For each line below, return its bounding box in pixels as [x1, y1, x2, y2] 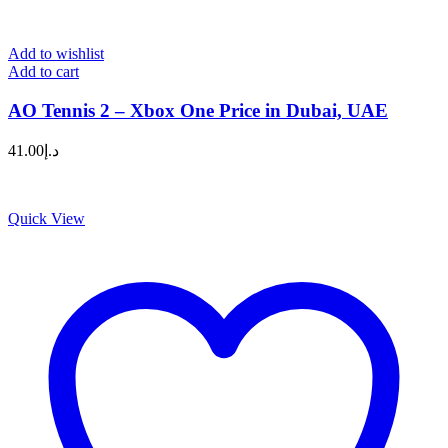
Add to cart [8, 63, 79, 81]
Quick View [8, 209, 85, 227]
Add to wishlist [8, 45, 104, 63]
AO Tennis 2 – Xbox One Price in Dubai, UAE [8, 100, 388, 122]
